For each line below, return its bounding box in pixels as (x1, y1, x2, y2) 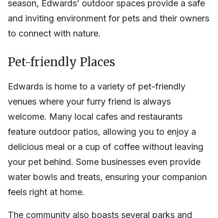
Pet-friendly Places (8, 55, 115, 70)
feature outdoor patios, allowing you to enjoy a (8, 127, 196, 137)
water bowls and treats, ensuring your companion (8, 172, 207, 182)
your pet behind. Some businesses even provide (8, 157, 200, 167)
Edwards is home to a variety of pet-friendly (8, 81, 185, 92)
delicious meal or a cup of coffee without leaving (8, 142, 203, 152)
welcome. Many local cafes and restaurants (8, 111, 182, 122)
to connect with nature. (8, 28, 101, 39)
